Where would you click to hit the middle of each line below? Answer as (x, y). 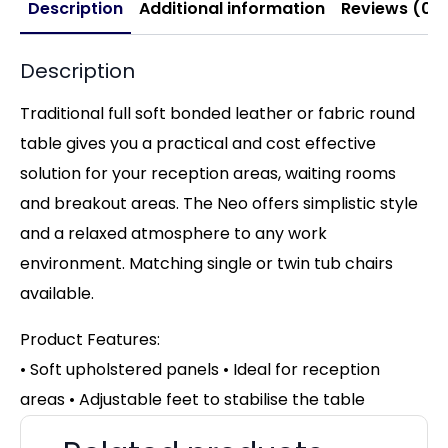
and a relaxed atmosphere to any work (173, 233)
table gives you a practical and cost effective (198, 143)
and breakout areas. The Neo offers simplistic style (219, 203)
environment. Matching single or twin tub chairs (206, 263)
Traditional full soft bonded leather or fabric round (217, 113)
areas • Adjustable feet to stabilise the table (192, 399)
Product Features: (90, 339)
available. (57, 293)
